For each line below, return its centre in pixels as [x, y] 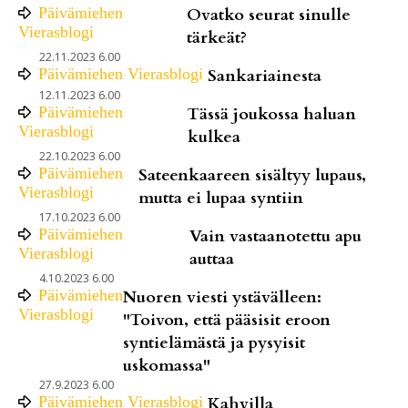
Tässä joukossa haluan [272, 114]
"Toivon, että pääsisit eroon [227, 320]
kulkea [214, 137]
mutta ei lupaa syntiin [220, 198]
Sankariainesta [265, 76]
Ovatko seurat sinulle [268, 15]
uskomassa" [167, 365]
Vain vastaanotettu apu [276, 236]
